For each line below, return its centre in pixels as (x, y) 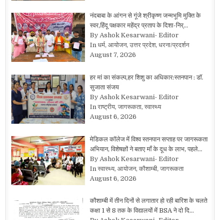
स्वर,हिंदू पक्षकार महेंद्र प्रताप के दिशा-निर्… (139, 26)
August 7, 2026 (113, 55)
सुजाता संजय (104, 87)
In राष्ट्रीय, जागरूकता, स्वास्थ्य (125, 107)
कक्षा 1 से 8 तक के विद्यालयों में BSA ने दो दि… (142, 211)
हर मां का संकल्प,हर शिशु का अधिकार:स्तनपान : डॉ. (146, 77)
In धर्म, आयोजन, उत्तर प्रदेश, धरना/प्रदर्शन (139, 45)
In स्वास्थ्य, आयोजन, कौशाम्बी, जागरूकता (137, 168)
